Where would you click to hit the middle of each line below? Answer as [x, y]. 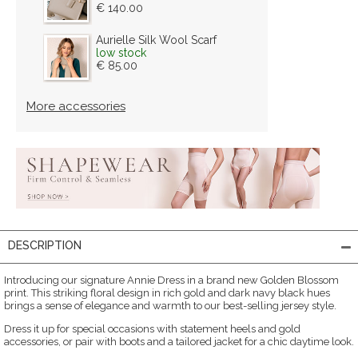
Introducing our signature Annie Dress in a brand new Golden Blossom [171, 280]
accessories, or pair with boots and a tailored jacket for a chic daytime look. [179, 341]
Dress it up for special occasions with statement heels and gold [152, 328]
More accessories [76, 106]
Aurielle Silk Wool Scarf [156, 40]
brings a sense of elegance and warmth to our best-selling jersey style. [170, 305]
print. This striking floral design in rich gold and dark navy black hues [167, 292]
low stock [121, 52]
